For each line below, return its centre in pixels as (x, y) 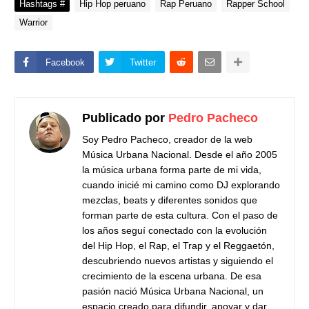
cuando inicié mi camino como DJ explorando (181, 185)
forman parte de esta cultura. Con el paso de (180, 215)
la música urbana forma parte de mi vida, (172, 169)
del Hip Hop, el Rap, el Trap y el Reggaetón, (178, 245)
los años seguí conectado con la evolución (175, 230)
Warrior (33, 22)
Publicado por (125, 118)
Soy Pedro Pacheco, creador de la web (167, 139)
